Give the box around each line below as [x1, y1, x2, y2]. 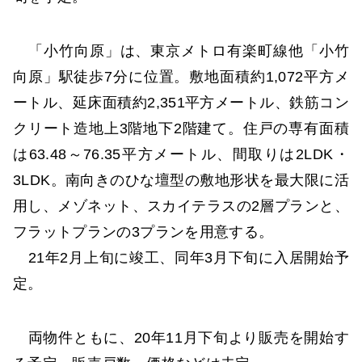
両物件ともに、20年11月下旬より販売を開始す [13, 330, 349, 347]
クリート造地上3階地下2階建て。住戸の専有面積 [13, 120, 349, 137]
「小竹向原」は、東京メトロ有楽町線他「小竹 [13, 43, 349, 60]
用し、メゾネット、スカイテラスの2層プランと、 [13, 198, 349, 215]
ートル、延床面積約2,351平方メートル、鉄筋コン [13, 95, 349, 112]
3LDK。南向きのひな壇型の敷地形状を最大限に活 [13, 172, 349, 189]
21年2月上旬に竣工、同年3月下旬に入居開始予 [13, 250, 349, 267]
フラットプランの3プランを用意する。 [13, 224, 274, 241]
